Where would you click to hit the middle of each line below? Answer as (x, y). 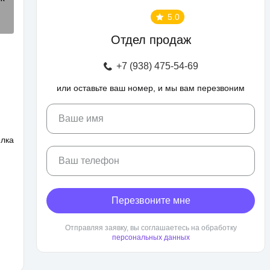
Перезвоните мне (151, 200)
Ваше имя (81, 118)
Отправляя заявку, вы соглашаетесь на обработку (151, 228)
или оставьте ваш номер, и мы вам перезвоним (151, 88)
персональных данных (151, 237)
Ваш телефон (89, 161)
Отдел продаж (151, 40)
